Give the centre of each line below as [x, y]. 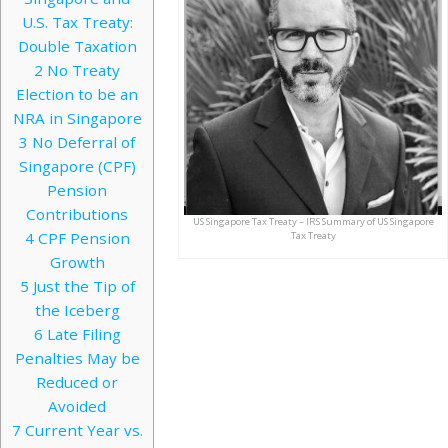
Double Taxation [77, 46]
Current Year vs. [81, 430]
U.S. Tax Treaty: [77, 22]
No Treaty [81, 70]
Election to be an [77, 94]
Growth [77, 262]
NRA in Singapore [77, 118]
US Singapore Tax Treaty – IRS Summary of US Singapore [313, 221]
